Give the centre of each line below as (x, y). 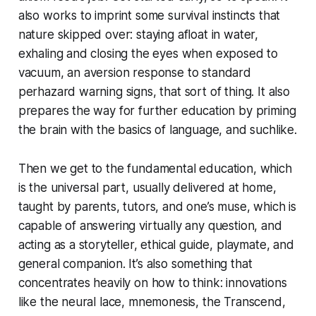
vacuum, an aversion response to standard (134, 72)
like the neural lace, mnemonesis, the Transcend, (152, 302)
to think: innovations (231, 282)
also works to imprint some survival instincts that (149, 15)
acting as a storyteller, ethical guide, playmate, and (156, 244)
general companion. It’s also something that (135, 263)
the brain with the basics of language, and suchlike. (157, 129)
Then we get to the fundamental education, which (155, 168)
